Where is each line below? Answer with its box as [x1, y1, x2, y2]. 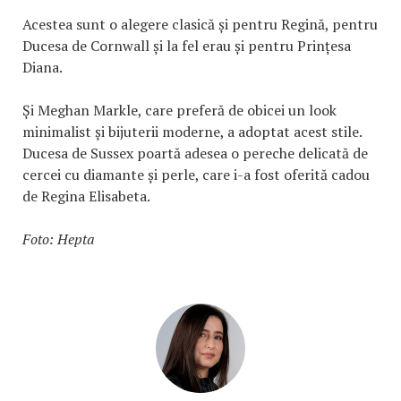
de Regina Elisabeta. [22, 186, 150, 207]
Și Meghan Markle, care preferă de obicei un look [22, 100, 337, 121]
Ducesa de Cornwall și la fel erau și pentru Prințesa [22, 36, 351, 56]
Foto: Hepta [22, 229, 98, 250]
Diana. [22, 57, 65, 78]
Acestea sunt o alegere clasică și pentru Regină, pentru [22, 14, 378, 35]
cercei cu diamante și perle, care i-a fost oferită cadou [22, 165, 370, 185]
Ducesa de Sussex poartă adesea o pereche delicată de [22, 143, 368, 164]
